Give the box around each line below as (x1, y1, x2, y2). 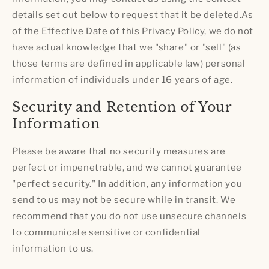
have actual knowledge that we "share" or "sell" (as (12, 41, 241, 53)
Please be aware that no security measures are (12, 146, 226, 157)
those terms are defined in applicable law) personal (12, 58, 246, 69)
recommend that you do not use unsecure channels (12, 211, 247, 222)
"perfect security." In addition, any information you (12, 178, 243, 190)
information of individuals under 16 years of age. (12, 74, 233, 85)
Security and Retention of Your (12, 98, 232, 115)
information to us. (12, 243, 94, 255)
